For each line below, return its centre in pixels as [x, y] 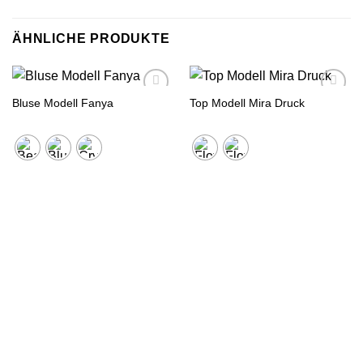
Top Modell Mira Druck [247, 104]
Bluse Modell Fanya [62, 104]
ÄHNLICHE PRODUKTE [91, 38]
